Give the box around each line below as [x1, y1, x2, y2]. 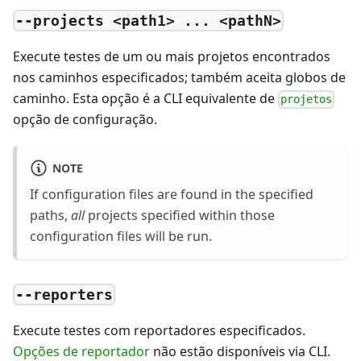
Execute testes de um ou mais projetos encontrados [13, 48, 330, 66]
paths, [30, 205, 71, 224]
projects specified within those [85, 205, 275, 224]
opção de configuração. [13, 110, 157, 129]
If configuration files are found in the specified [30, 185, 313, 203]
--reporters [15, 286, 114, 304]
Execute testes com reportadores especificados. [13, 322, 305, 340]
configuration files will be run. [30, 226, 212, 245]
